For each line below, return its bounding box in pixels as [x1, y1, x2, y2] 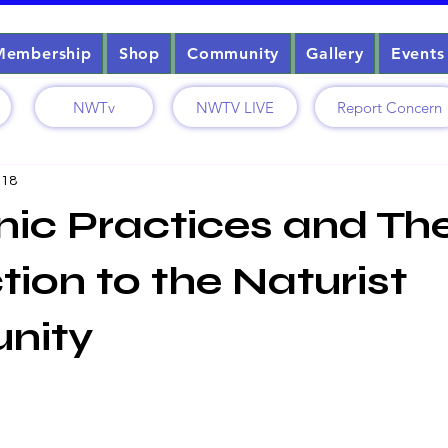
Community [186, 44, 280, 63]
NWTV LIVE [196, 97, 274, 117]
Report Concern [336, 97, 442, 117]
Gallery [306, 44, 364, 63]
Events [390, 44, 445, 63]
